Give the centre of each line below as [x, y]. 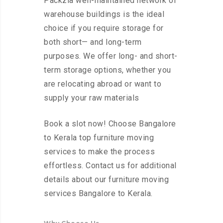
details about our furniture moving [106, 180]
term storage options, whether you [108, 70]
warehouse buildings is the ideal [104, 14]
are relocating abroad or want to [103, 84]
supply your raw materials [92, 98]
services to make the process [99, 152]
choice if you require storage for [104, 28]
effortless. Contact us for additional [110, 166]
